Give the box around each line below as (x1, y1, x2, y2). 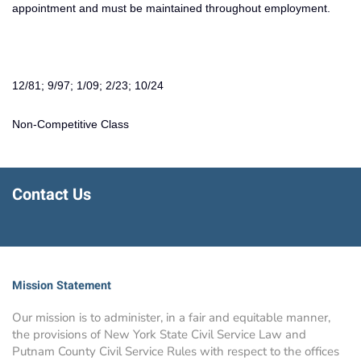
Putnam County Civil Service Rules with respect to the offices (12, 342, 339, 359)
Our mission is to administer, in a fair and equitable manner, (12, 309, 330, 326)
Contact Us (12, 182, 91, 206)
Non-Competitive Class (12, 117, 129, 131)
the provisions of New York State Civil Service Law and (12, 326, 306, 342)
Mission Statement (12, 276, 111, 294)
